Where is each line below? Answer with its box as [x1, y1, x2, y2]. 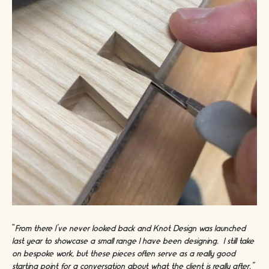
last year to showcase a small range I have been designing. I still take [12, 237, 254, 247]
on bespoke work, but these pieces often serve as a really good [12, 249, 235, 259]
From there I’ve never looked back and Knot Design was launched [15, 224, 246, 234]
